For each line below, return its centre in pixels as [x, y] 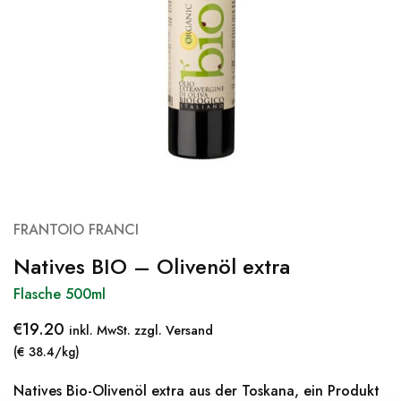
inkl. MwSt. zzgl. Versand [141, 330]
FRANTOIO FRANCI [76, 230]
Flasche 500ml [60, 294]
